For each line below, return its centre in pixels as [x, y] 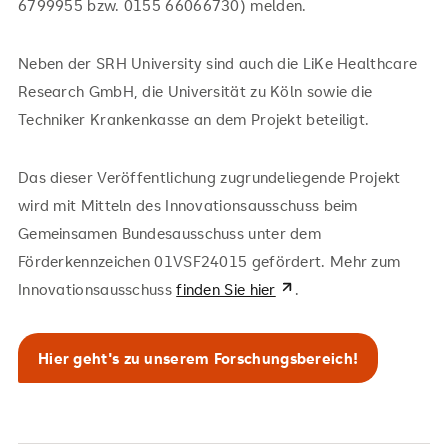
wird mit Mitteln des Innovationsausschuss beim [187, 204]
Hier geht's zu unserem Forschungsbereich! [198, 357]
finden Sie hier [226, 288]
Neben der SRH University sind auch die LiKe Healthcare [217, 62]
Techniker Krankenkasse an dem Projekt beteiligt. [195, 118]
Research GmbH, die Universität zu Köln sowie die [195, 90]
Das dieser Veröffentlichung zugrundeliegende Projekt [209, 176]
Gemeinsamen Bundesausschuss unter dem [169, 232]
